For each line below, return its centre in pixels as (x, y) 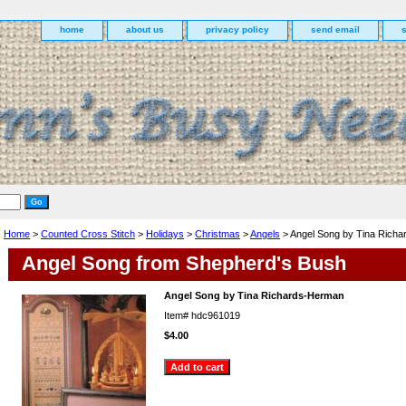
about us (145, 29)
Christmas (217, 234)
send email (335, 29)
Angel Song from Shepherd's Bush (184, 263)
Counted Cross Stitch (88, 234)
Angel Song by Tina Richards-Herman (254, 295)
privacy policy (237, 29)
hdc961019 (216, 315)
